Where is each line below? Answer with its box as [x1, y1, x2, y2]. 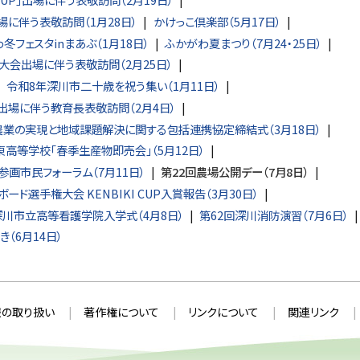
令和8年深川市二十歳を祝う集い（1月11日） [6, 77, 220, 95]
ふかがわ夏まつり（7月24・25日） [164, 34, 322, 51]
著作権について [83, 303, 159, 320]
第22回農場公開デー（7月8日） [160, 163, 309, 181]
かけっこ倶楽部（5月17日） [153, 12, 281, 30]
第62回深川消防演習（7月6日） [198, 206, 349, 223]
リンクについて [187, 303, 259, 320]
